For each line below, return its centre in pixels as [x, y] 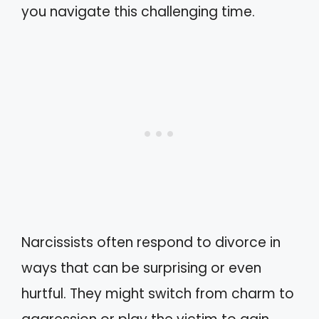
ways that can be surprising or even [141, 268]
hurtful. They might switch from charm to [158, 294]
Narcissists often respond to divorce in [151, 242]
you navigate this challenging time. [138, 11]
